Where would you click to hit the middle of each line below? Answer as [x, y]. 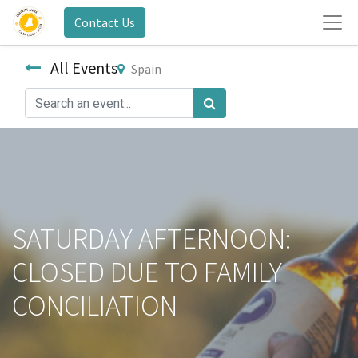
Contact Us [105, 22]
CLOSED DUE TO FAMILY [147, 272]
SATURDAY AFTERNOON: [151, 239]
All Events [84, 68]
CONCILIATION [95, 306]
